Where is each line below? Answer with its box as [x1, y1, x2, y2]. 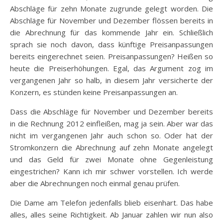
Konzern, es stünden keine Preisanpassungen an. [10, 87, 178, 97]
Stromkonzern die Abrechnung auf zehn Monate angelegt [10, 142, 213, 152]
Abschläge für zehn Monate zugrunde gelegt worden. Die [10, 3, 213, 13]
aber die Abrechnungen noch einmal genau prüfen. [10, 178, 180, 188]
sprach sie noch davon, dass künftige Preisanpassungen [10, 39, 213, 49]
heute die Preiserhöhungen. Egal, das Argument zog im [10, 63, 213, 73]
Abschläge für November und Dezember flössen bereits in [10, 15, 213, 25]
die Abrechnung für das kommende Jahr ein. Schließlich [10, 27, 213, 37]
